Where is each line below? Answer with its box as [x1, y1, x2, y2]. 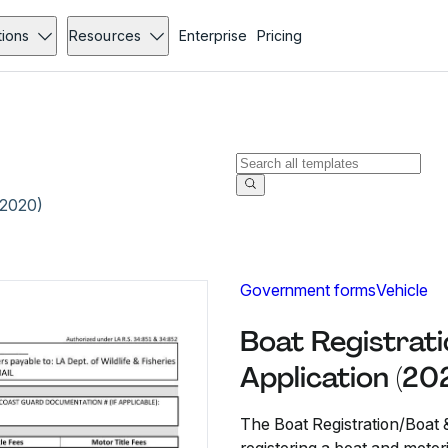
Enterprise [178, 27, 247, 44]
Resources [69, 27, 141, 44]
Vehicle [376, 280, 428, 300]
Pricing [256, 27, 302, 44]
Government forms [240, 280, 376, 300]
